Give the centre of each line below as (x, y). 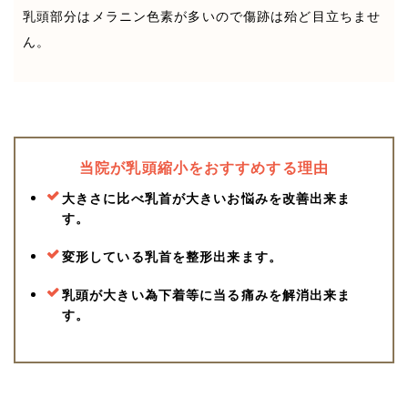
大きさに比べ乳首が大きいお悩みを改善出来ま (207, 198)
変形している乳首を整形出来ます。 (172, 256)
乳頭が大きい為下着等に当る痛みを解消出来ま (207, 294)
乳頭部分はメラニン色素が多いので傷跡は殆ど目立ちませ (202, 15)
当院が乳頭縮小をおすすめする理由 (204, 167)
